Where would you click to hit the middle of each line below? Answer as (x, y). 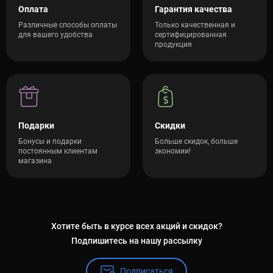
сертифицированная (191, 35)
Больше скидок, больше (196, 141)
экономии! (173, 151)
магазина (35, 161)
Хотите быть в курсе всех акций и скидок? (136, 226)
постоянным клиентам (58, 151)
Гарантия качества (193, 9)
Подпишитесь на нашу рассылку (136, 241)
